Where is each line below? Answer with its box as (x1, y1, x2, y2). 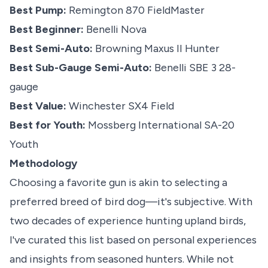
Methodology (10, 157, 77, 170)
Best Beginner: (10, 23, 84, 36)
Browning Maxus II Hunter (95, 42, 220, 56)
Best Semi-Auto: (10, 42, 93, 56)
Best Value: (10, 99, 66, 113)
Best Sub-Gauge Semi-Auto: (10, 61, 152, 75)
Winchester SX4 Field (69, 99, 174, 113)
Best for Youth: (10, 118, 86, 132)
